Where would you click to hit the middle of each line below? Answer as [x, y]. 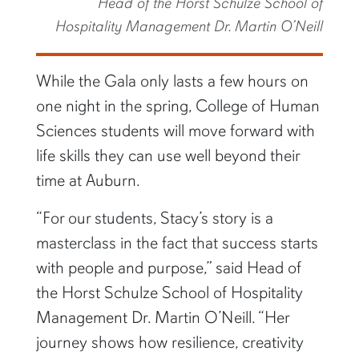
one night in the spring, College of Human [177, 105]
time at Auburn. [88, 180]
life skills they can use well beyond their [167, 155]
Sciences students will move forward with [175, 130]
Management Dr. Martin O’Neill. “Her [162, 317]
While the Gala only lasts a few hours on [172, 81]
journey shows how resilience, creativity [169, 342]
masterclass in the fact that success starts [177, 242]
